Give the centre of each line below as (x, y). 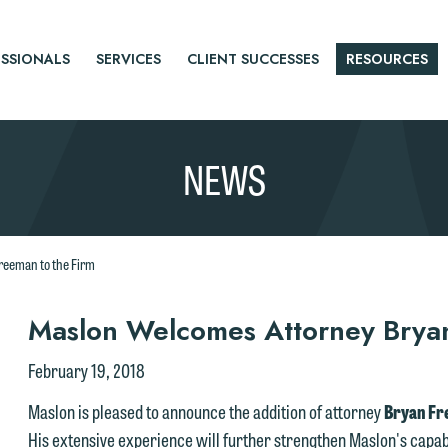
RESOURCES (386, 58)
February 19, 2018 (87, 370)
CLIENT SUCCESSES (253, 58)
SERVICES (128, 58)
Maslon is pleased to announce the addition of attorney (206, 411)
